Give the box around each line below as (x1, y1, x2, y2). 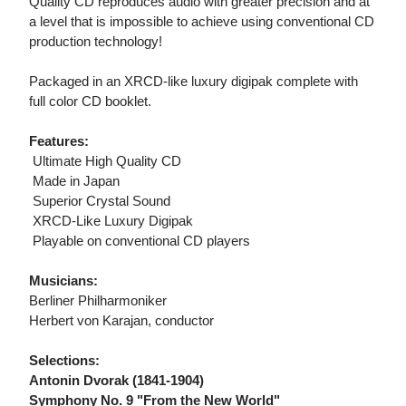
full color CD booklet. (29, 93, 151, 110)
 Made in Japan (29, 173, 120, 189)
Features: (29, 133, 89, 150)
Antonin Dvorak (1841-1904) (29, 372, 204, 389)
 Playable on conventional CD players (29, 233, 250, 249)
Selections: (29, 353, 100, 369)
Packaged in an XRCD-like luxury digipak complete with (29, 73, 358, 90)
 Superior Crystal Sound (29, 193, 170, 209)
